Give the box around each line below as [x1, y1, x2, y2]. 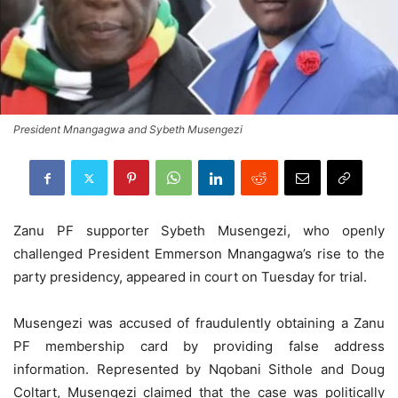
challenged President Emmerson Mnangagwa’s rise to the [13, 245, 385, 263]
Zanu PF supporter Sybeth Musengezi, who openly [13, 222, 385, 240]
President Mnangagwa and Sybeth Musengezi [13, 123, 243, 137]
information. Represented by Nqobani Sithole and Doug [13, 361, 385, 378]
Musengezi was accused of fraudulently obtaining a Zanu [13, 314, 385, 332]
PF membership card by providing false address [13, 338, 385, 355]
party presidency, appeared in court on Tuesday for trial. [13, 268, 367, 286]
